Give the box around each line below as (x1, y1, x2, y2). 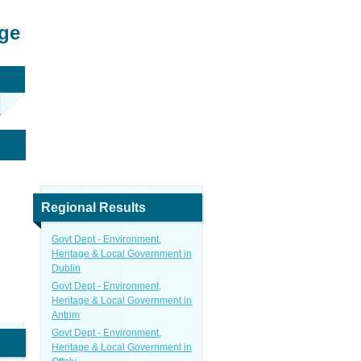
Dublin (52, 263, 81, 274)
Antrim (52, 309, 80, 321)
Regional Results (41, 201, 146, 214)
